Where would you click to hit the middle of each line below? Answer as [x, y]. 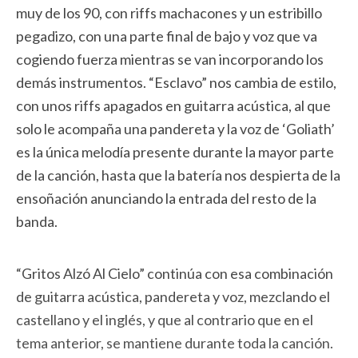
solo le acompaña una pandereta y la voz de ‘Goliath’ [175, 129]
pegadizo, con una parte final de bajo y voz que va [167, 36]
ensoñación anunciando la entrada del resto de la [166, 198]
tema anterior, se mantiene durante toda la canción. [175, 343]
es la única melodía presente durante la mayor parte [175, 152]
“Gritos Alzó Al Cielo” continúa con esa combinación [175, 273]
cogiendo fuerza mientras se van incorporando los [170, 59]
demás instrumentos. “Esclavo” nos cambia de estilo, [176, 82]
